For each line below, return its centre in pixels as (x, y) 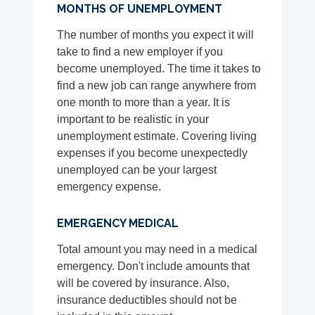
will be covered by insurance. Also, (143, 283)
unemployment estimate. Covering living (157, 136)
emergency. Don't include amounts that (154, 266)
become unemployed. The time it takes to (159, 69)
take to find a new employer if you (140, 52)
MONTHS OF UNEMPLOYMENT (140, 9)
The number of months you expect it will (156, 35)
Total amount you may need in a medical (157, 250)
